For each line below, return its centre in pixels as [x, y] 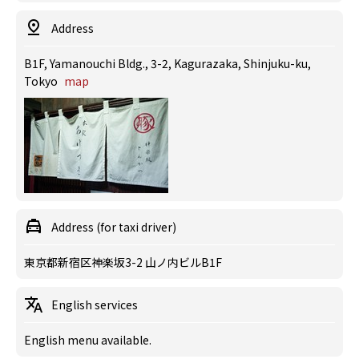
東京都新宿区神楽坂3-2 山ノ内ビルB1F [123, 262]
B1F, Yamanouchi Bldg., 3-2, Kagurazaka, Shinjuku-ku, [167, 63]
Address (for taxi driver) [114, 227]
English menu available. [88, 340]
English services [95, 305]
